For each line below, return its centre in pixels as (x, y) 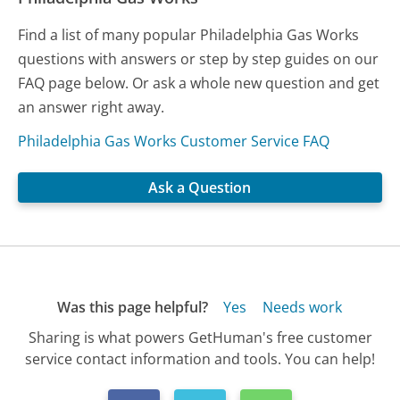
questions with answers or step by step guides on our (199, 58)
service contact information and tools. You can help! (200, 358)
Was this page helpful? (132, 308)
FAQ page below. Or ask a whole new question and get (199, 83)
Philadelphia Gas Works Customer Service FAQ (174, 141)
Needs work (302, 308)
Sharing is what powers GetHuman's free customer (200, 337)
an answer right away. (92, 107)
